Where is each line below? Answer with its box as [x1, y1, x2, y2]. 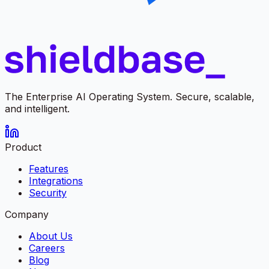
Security [29, 186, 67, 199]
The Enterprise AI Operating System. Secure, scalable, [5, 90, 255, 103]
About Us [29, 229, 73, 242]
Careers [29, 241, 65, 254]
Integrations [29, 174, 83, 187]
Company [5, 208, 49, 220]
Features [29, 162, 68, 175]
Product [5, 141, 41, 153]
